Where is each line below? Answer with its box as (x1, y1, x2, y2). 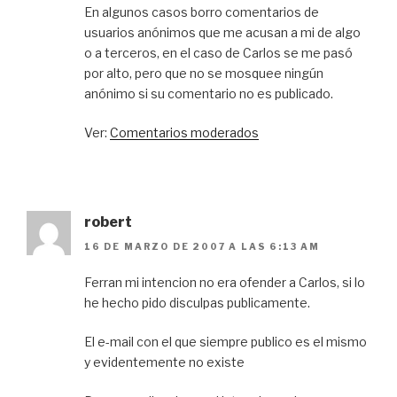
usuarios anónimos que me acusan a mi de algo (84, 24, 361, 40)
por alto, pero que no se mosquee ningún (84, 65, 323, 81)
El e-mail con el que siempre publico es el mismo (84, 333, 367, 349)
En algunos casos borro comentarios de (84, 4, 319, 19)
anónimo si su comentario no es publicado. (84, 85, 333, 101)
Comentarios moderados (110, 124, 259, 140)
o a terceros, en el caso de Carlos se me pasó (84, 44, 353, 60)
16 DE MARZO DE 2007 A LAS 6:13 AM (84, 240, 320, 252)
